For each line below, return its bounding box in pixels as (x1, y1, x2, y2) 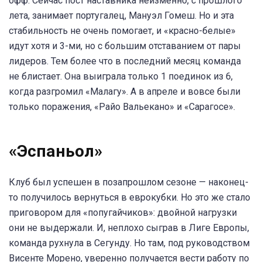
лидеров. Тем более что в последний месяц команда (9, 55, 241, 67)
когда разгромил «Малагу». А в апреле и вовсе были (9, 85, 240, 97)
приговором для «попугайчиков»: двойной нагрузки (9, 207, 237, 219)
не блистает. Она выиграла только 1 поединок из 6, (9, 70, 233, 82)
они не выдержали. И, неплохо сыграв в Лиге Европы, (9, 222, 249, 234)
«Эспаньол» (9, 142, 102, 161)
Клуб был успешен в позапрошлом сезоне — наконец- (9, 177, 249, 188)
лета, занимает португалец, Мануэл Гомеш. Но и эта (9, 9, 234, 21)
